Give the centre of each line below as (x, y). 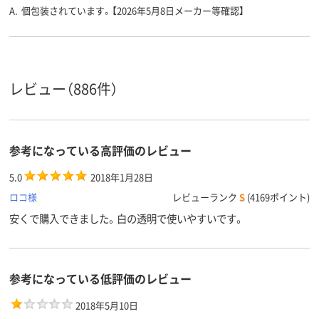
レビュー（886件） (64, 89)
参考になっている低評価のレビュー (100, 279)
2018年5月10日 (106, 305)
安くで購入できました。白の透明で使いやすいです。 (127, 219)
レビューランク (206, 197)
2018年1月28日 (121, 177)
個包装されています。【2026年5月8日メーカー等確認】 (133, 11)
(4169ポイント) (278, 197)
